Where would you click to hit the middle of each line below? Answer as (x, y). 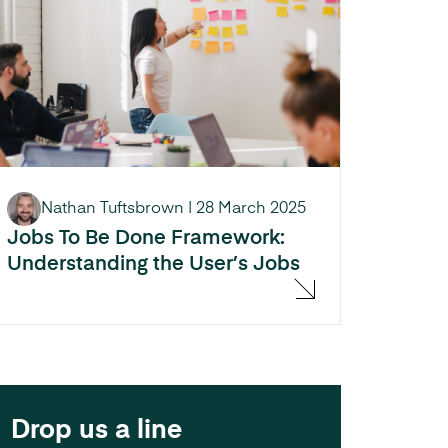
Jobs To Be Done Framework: (146, 238)
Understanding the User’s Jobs (153, 264)
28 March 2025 (251, 208)
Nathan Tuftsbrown (112, 208)
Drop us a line (96, 430)
